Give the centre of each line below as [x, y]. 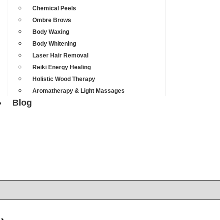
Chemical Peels [55, 8]
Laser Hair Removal [61, 55]
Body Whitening [55, 44]
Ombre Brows [52, 20]
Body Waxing [51, 32]
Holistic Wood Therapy [64, 79]
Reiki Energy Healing [62, 67]
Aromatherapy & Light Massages [79, 91]
